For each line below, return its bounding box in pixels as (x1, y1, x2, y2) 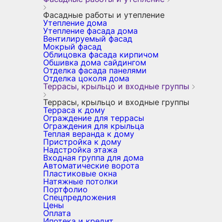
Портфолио (43, 184, 88, 194)
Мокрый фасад (43, 42, 102, 52)
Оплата (43, 208, 71, 218)
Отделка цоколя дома (43, 73, 129, 83)
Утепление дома (43, 18, 107, 28)
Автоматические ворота (43, 161, 139, 170)
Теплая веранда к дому (43, 129, 134, 139)
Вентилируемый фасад (43, 34, 132, 44)
